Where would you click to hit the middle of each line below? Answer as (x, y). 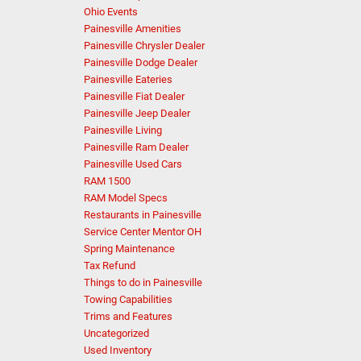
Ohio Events (110, 12)
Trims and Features (128, 316)
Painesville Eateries (128, 79)
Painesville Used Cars (133, 164)
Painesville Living (122, 130)
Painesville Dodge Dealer (140, 62)
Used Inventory (117, 350)
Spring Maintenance (129, 249)
